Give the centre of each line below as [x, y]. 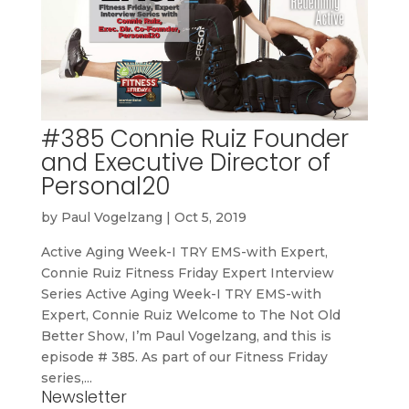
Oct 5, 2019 [210, 217]
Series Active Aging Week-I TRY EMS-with [181, 294]
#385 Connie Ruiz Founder [194, 138]
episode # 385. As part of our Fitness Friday [184, 357]
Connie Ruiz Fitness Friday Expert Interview [187, 273]
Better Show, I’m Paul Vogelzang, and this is [186, 336]
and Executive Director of [185, 162]
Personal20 [105, 186]
